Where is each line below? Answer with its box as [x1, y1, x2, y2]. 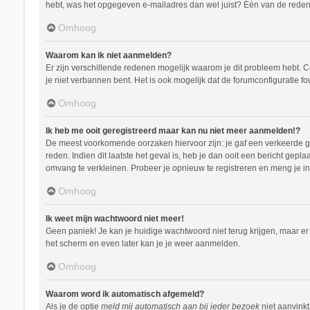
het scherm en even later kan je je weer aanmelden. [45, 238, 240, 248]
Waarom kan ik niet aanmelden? [45, 50, 172, 60]
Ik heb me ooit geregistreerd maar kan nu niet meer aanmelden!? [45, 125, 300, 136]
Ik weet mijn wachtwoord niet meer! [45, 213, 184, 224]
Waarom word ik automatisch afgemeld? [45, 289, 204, 299]
